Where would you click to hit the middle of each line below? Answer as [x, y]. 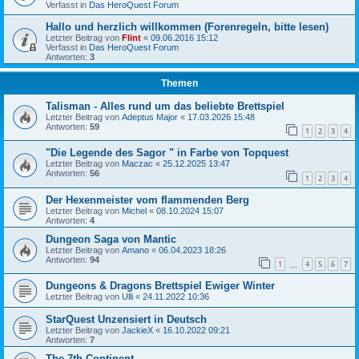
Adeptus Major [150, 117]
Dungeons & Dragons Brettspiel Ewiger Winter [160, 286]
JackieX [137, 331]
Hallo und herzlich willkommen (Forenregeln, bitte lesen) [187, 26]
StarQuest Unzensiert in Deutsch [126, 320]
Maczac [137, 164]
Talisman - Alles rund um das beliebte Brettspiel [165, 106]
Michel [134, 210]
